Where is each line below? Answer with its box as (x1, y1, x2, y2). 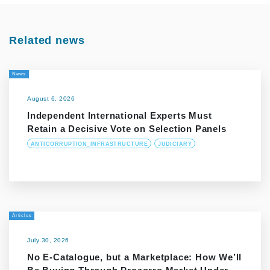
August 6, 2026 (27, 95, 75, 102)
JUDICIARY (158, 141, 192, 147)
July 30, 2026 (27, 237, 69, 243)
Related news (9, 34, 85, 46)
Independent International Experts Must (27, 110, 212, 121)
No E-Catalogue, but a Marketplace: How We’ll (27, 252, 242, 262)
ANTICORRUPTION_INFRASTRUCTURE (31, 141, 148, 147)
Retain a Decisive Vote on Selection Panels (27, 124, 227, 134)
